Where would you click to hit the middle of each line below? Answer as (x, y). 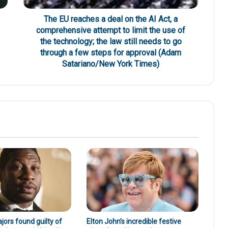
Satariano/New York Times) (111, 64)
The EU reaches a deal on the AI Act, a (111, 19)
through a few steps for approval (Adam (111, 53)
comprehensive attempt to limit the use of (111, 31)
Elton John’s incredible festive (134, 221)
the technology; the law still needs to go (111, 42)
